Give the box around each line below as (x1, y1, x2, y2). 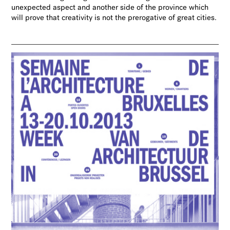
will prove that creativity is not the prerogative (11, 14, 167, 22)
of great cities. (168, 14, 217, 22)
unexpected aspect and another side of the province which (11, 4, 209, 12)
